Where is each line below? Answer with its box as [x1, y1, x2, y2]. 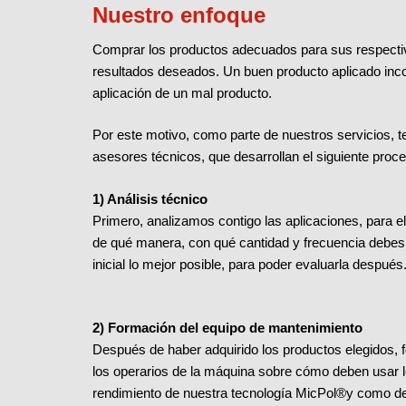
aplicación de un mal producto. [92, 84, 272, 101]
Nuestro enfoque [92, 2, 266, 27]
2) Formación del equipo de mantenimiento [92, 320, 366, 336]
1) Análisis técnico [92, 190, 208, 207]
